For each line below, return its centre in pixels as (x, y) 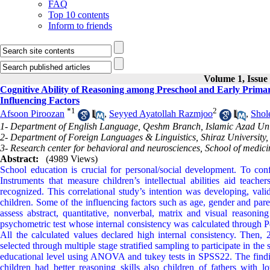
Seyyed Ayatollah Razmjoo (161, 114)
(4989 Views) (72, 159)
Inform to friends (80, 26)
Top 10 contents (79, 15)
